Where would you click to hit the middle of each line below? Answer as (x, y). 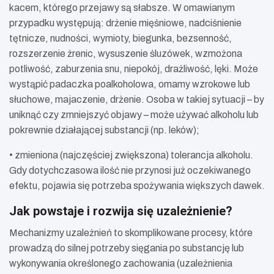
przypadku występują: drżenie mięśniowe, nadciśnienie (125, 23)
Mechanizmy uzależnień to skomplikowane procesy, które (131, 233)
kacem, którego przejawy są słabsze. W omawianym (122, 8)
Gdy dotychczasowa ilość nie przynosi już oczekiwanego (130, 171)
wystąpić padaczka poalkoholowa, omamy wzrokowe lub (130, 84)
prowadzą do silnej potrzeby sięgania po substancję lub (127, 248)
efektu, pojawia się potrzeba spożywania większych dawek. (137, 186)
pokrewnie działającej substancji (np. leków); (104, 130)
